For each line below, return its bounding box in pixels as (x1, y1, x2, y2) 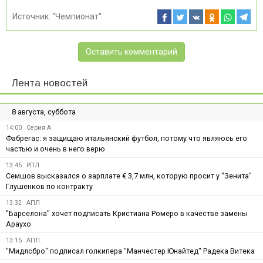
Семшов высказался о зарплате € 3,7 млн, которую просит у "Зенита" (6, 171, 252, 180)
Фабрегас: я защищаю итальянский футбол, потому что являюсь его (6, 133, 247, 143)
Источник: (12, 11, 52, 21)
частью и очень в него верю (6, 144, 105, 153)
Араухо (6, 219, 31, 228)
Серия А (26, 123, 51, 131)
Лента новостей (12, 77, 87, 89)
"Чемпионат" (52, 11, 102, 21)
